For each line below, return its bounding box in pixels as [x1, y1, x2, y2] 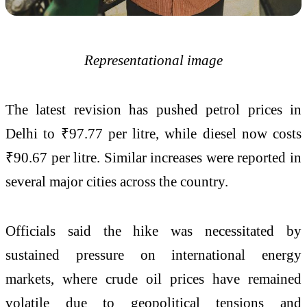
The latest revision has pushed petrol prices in [5, 101, 302, 117]
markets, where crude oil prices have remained [5, 270, 302, 286]
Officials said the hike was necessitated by [5, 222, 302, 238]
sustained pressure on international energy [5, 246, 302, 262]
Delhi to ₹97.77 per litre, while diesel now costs [5, 125, 302, 141]
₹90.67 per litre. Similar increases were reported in [5, 149, 302, 165]
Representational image [84, 52, 223, 69]
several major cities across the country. [5, 173, 228, 189]
